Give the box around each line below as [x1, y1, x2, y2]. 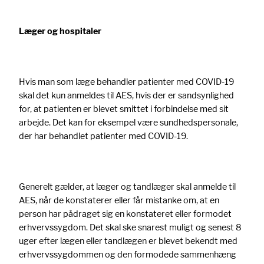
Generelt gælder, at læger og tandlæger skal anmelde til [19, 181, 236, 192]
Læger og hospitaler [19, 25, 101, 36]
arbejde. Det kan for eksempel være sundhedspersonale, [19, 117, 238, 128]
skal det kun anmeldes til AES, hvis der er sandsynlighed [19, 90, 234, 101]
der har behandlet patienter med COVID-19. [19, 131, 188, 141]
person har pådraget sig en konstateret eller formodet [19, 209, 232, 219]
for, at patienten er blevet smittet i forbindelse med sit [19, 104, 229, 114]
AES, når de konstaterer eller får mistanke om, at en [19, 195, 219, 206]
